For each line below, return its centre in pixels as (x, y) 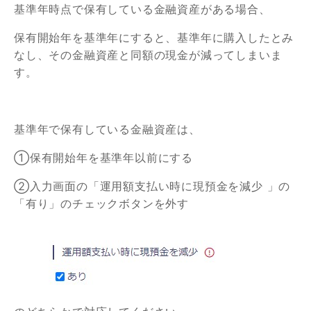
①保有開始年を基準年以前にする (103, 158)
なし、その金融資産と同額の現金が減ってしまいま (148, 55)
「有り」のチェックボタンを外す (101, 204)
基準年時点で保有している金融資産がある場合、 (142, 9)
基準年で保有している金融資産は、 (107, 129)
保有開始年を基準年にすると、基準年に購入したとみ (154, 38)
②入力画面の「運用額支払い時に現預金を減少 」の (152, 186)
